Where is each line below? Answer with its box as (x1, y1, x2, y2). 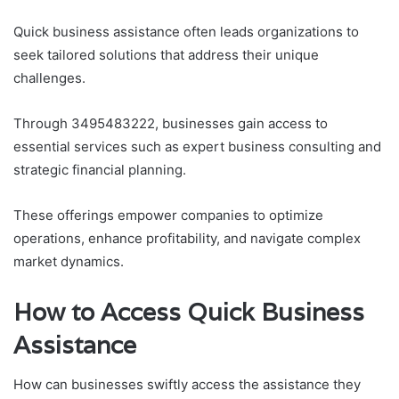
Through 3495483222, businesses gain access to (13, 114, 328, 132)
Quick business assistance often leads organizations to (13, 22, 359, 40)
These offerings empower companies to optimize (13, 206, 323, 224)
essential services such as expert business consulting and (13, 137, 381, 155)
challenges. (13, 69, 85, 86)
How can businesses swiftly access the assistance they (13, 376, 361, 394)
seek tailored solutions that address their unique (13, 45, 319, 63)
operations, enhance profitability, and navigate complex (13, 229, 361, 247)
